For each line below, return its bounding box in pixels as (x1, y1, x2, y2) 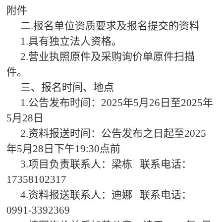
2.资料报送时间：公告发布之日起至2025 (20, 127, 207, 140)
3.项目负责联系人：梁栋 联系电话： (20, 158, 192, 170)
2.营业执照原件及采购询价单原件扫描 (20, 51, 195, 63)
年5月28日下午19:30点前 (6, 143, 121, 155)
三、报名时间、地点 (20, 81, 114, 94)
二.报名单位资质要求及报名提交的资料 (20, 20, 200, 32)
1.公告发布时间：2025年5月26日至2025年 (20, 97, 214, 109)
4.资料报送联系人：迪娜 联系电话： (20, 189, 192, 201)
